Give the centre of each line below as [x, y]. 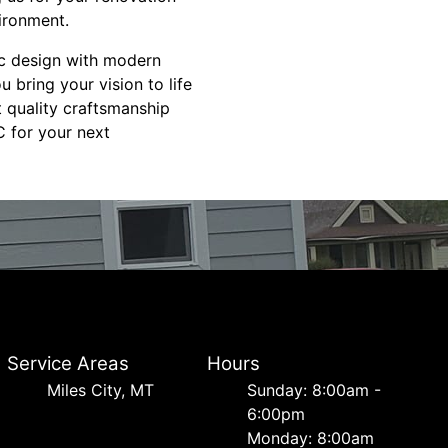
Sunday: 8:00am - [314, 390]
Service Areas [67, 363]
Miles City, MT [100, 390]
